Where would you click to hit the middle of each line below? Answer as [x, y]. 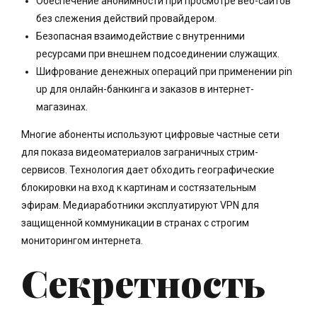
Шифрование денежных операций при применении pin [164, 72]
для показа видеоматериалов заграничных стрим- [140, 152]
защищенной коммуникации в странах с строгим [135, 223]
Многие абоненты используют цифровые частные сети [150, 135]
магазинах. [62, 107]
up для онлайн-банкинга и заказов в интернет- [145, 90]
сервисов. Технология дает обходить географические [148, 170]
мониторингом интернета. [82, 241]
